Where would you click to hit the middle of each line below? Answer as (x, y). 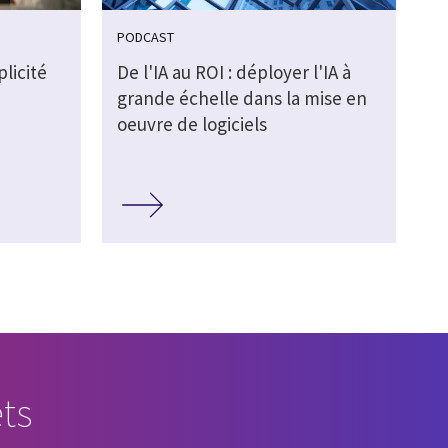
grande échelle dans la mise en (241, 98)
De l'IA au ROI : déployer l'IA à (233, 72)
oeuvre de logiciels (191, 124)
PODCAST (145, 37)
